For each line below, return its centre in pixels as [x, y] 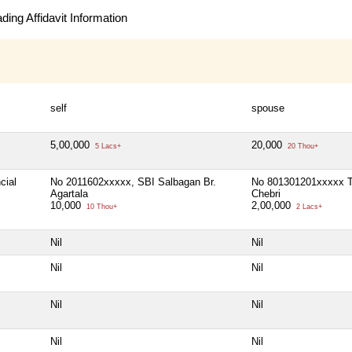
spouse [268, 108]
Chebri [266, 194]
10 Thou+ [101, 207]
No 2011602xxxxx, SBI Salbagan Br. [133, 182]
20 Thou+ [302, 147]
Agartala [69, 194]
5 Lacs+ [107, 147]
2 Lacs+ [308, 207]
